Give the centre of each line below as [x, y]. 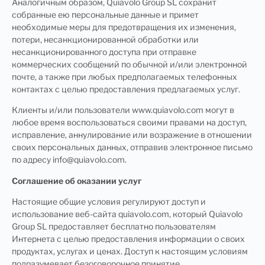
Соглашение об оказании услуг [77, 180]
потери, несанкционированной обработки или [105, 39]
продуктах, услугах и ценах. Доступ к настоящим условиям [130, 251]
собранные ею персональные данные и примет [105, 14]
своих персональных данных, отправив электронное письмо [132, 147]
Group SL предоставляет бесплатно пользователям [114, 226]
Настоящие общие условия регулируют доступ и [109, 201]
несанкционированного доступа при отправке [104, 51]
